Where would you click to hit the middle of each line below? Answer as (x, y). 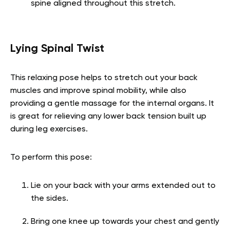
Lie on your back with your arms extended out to (123, 186)
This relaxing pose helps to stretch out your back (104, 78)
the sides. (52, 198)
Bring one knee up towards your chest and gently (125, 222)
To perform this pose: (51, 157)
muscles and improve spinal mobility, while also (98, 91)
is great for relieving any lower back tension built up (108, 116)
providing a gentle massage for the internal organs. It (112, 103)
